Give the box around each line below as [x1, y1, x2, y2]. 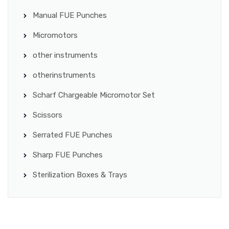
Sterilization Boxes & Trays [33, 170, 127, 179]
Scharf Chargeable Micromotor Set [33, 90, 155, 100]
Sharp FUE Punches [33, 150, 103, 159]
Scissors [33, 110, 62, 120]
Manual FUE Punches [33, 10, 107, 20]
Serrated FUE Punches [33, 130, 112, 140]
